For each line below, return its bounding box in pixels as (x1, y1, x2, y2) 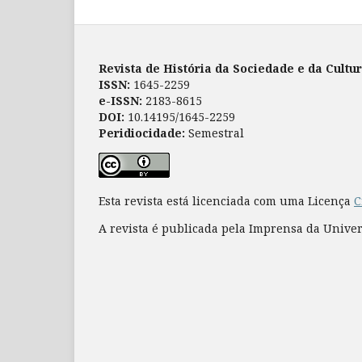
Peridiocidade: (99, 125, 185, 141)
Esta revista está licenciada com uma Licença (99, 193, 354, 209)
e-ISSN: (99, 93, 142, 109)
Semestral (185, 125, 244, 141)
